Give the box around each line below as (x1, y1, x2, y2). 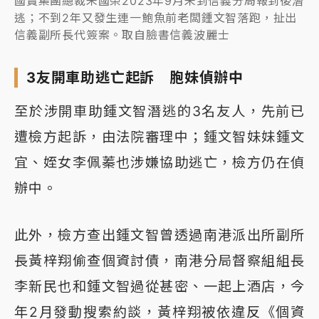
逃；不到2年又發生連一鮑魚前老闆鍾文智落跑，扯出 (14, 11, 298, 26)
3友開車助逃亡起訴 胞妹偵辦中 (26, 69, 244, 87)
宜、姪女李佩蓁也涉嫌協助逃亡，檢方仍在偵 (14, 154, 305, 172)
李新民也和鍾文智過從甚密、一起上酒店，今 (14, 278, 305, 296)
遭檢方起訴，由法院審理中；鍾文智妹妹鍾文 (14, 128, 305, 146)
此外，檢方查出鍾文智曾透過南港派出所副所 (14, 226, 305, 244)
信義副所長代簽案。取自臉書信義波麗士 (14, 28, 230, 43)
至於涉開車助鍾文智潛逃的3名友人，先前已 (14, 103, 305, 120)
